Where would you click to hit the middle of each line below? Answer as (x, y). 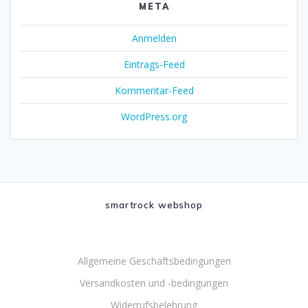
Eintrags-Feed (154, 65)
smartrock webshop (154, 205)
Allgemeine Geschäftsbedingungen (154, 261)
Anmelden (154, 38)
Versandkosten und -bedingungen (154, 283)
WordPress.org (154, 117)
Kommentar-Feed (154, 91)
